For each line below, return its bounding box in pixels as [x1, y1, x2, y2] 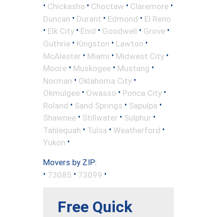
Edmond [108, 14, 138, 24]
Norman [43, 76, 72, 86]
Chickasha [47, 1, 85, 11]
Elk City [47, 26, 74, 36]
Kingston [77, 38, 109, 48]
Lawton [116, 38, 143, 48]
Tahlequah [43, 125, 81, 135]
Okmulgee [43, 88, 80, 98]
